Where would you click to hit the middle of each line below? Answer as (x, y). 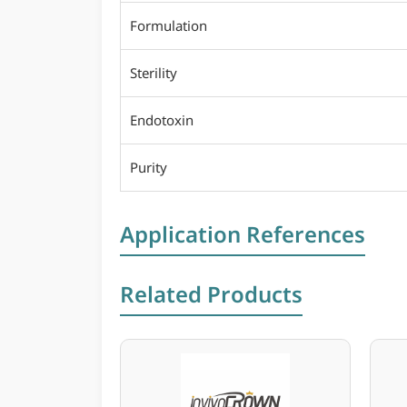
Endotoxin (162, 120)
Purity (149, 167)
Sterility (154, 73)
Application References (243, 234)
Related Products (211, 294)
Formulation (169, 25)
